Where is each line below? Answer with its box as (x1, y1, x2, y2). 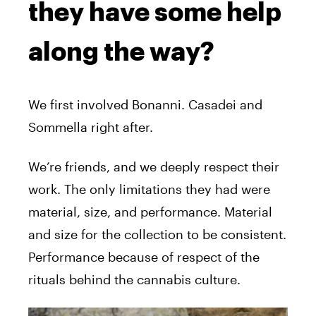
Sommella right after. (28, 119, 153, 135)
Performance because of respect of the (28, 249, 260, 265)
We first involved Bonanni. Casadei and (28, 97, 262, 113)
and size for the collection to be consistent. (28, 226, 286, 243)
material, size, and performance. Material (28, 204, 272, 220)
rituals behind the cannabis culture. (28, 272, 241, 288)
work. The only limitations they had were (28, 181, 270, 197)
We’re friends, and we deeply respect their (28, 159, 279, 175)
